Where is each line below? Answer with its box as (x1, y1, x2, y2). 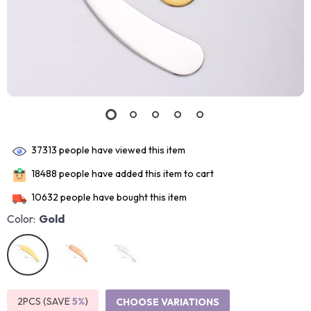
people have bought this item (58, 191, 187, 204)
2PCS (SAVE (17, 295, 72, 308)
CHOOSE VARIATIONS (116, 296, 219, 308)
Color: (7, 212, 35, 226)
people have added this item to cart (57, 167, 214, 180)
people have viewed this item (57, 144, 185, 157)
